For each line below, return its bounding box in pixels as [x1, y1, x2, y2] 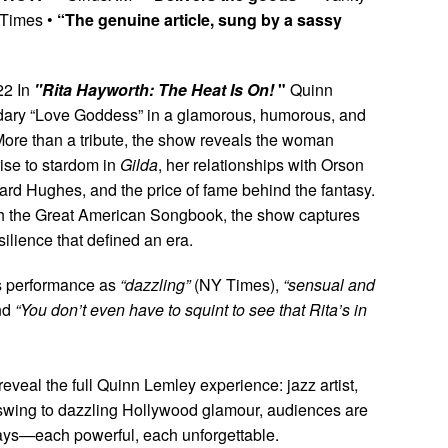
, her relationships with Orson [158, 152, 364, 176]
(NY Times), [190, 272, 283, 296]
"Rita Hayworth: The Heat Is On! [34, 77, 274, 101]
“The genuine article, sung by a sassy [57, 7, 342, 31]
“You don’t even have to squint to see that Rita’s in [15, 297, 367, 321]
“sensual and [283, 272, 375, 296]
